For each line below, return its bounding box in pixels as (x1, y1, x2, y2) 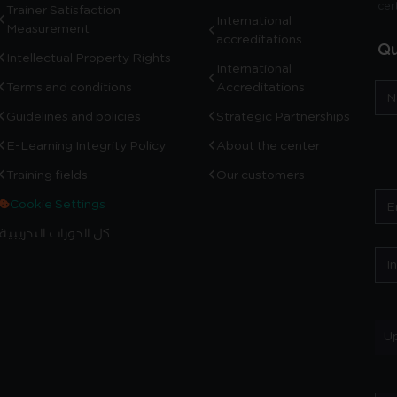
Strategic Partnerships (216, 105, 350, 127)
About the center (216, 134, 320, 156)
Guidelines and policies (5, 105, 141, 127)
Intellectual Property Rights (5, 46, 171, 68)
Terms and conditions (5, 75, 132, 97)
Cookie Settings (9, 192, 105, 214)
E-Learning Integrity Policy (5, 134, 166, 156)
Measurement (5, 17, 90, 39)
